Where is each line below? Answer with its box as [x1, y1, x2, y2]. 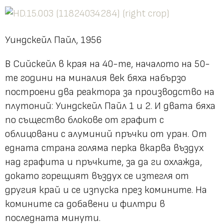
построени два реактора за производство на [5, 85, 214, 98]
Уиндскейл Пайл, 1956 [5, 33, 101, 46]
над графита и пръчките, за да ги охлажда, [5, 155, 202, 168]
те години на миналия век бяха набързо [5, 71, 186, 84]
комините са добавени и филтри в [5, 197, 165, 210]
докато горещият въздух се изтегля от [5, 169, 189, 182]
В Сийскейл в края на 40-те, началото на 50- [5, 57, 210, 70]
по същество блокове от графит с [5, 113, 164, 126]
